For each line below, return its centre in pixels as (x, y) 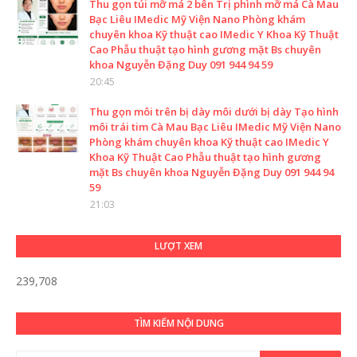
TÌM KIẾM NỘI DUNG (178, 324)
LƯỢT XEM (178, 246)
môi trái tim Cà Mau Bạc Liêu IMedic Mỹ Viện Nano (215, 127)
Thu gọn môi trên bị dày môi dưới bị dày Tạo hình (214, 112)
